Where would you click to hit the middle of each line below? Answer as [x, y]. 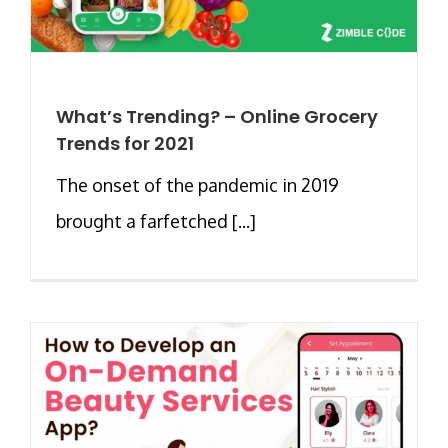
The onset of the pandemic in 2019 [197, 184]
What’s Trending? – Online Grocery [217, 116]
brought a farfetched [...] [156, 220]
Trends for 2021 [125, 143]
